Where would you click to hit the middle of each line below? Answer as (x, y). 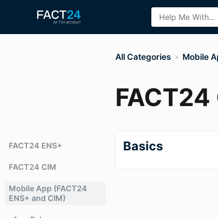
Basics (143, 146)
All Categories (143, 57)
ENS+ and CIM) (37, 198)
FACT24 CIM (33, 167)
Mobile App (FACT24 (48, 188)
